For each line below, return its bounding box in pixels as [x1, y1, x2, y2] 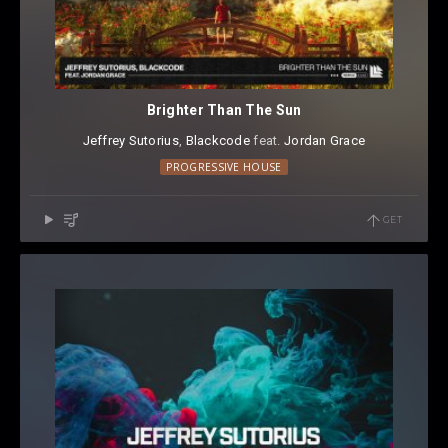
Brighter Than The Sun [146, 102, 302, 119]
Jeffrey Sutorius [82, 133, 179, 149]
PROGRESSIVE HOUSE [166, 160, 282, 175]
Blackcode [185, 133, 250, 149]
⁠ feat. [249, 133, 284, 149]
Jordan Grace [284, 133, 366, 149]
